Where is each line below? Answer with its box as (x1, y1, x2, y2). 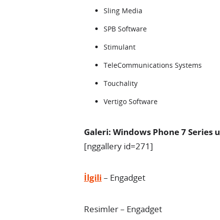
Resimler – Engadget (84, 203, 162, 215)
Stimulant (104, 42, 136, 52)
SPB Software (104, 24, 147, 33)
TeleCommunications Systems (104, 60, 202, 70)
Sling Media (104, 6, 142, 15)
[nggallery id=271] (84, 140, 153, 152)
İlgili (84, 172, 102, 183)
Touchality (104, 79, 137, 88)
